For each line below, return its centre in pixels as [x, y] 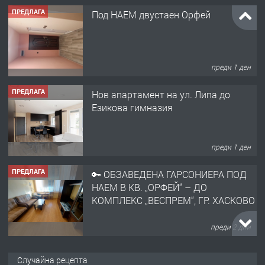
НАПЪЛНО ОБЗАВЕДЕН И [147, 254]
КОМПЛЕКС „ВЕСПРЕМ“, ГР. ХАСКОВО [173, 200]
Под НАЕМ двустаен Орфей [151, 14]
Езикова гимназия [132, 107]
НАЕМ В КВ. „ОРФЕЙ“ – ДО [149, 187]
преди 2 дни [231, 227]
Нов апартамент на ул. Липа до [161, 94]
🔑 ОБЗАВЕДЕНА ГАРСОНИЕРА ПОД [169, 174]
